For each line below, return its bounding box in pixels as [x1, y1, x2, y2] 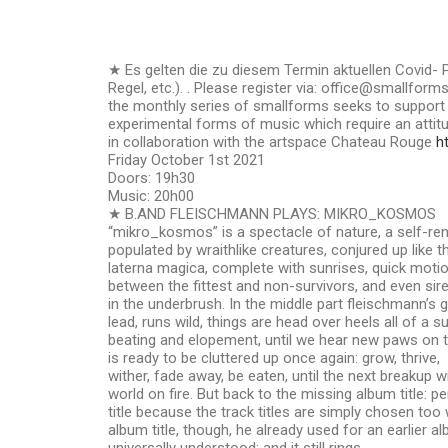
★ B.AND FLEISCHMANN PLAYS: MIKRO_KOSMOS [108, 205, 436, 223]
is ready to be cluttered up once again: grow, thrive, [108, 349, 440, 367]
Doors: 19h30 [108, 169, 195, 187]
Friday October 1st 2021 [108, 151, 265, 169]
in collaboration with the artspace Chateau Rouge [108, 133, 436, 151]
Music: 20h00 [108, 187, 194, 205]
